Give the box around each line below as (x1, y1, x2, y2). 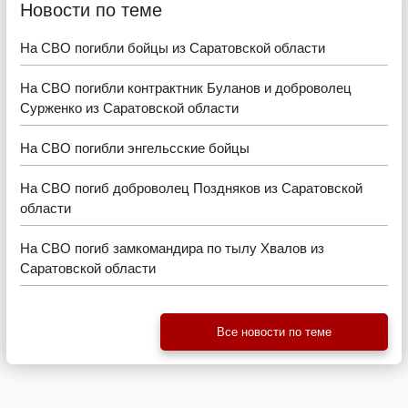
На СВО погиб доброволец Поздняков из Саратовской (20, 180, 362, 197)
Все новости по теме (217, 325, 331, 340)
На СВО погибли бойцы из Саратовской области (20, 40, 325, 56)
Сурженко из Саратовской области (20, 100, 239, 117)
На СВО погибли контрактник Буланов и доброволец (20, 80, 352, 97)
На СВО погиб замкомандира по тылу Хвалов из (20, 240, 324, 257)
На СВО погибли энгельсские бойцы (20, 140, 250, 157)
